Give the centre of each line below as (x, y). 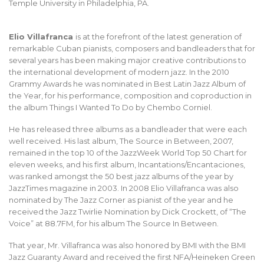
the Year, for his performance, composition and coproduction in (130, 95)
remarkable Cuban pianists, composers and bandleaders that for (132, 48)
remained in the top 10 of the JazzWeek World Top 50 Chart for (128, 152)
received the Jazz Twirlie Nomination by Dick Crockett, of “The (128, 211)
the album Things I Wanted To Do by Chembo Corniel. (110, 107)
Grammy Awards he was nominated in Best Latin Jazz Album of (127, 83)
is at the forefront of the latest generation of (159, 36)
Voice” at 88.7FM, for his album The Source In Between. (114, 223)
